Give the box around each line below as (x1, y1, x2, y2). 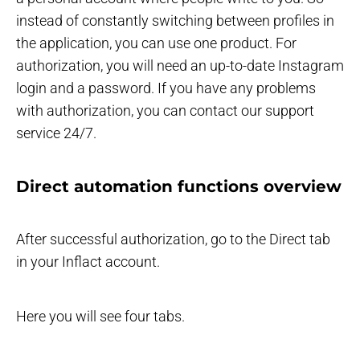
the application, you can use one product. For (16, 34, 297, 51)
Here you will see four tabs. (16, 307, 185, 325)
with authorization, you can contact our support (16, 101, 314, 119)
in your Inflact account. (16, 252, 160, 270)
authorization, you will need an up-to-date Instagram (16, 56, 344, 74)
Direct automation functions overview (16, 176, 342, 196)
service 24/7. (16, 124, 96, 141)
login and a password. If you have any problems (16, 79, 316, 96)
